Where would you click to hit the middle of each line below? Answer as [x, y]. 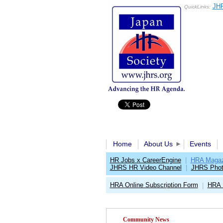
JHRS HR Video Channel [146, 167]
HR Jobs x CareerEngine [145, 160]
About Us [158, 144]
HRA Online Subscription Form [154, 185]
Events [200, 144]
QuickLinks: [197, 7]
